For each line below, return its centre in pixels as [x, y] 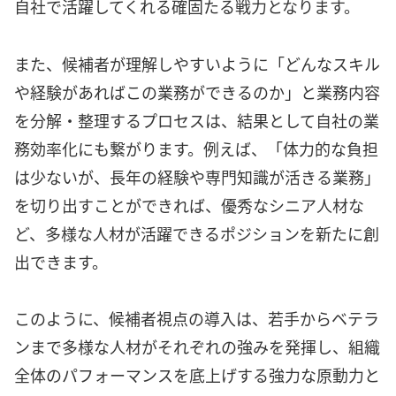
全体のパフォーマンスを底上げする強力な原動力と [197, 375]
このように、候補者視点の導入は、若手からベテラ [197, 319]
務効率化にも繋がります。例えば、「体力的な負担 [196, 148]
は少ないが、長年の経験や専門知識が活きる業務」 [197, 176]
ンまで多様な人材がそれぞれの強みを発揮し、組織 [197, 347]
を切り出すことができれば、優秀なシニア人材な [189, 205]
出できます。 [61, 261]
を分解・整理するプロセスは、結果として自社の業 [197, 120]
